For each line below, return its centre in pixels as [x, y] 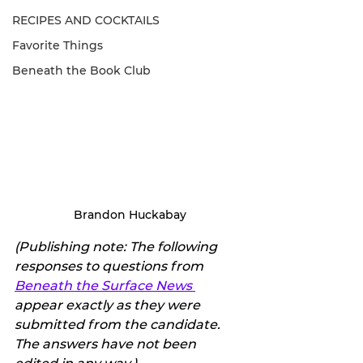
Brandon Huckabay [130, 215]
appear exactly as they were [109, 305]
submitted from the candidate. [119, 325]
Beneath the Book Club [81, 70]
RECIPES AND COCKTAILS [86, 20]
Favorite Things [58, 45]
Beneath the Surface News [105, 286]
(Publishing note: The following [117, 247]
